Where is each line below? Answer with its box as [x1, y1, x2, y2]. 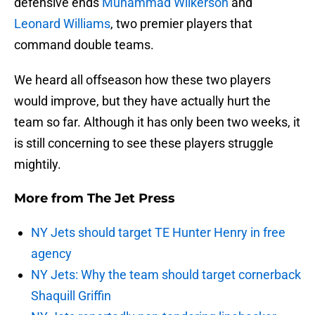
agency [31, 246, 72, 262]
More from [14, 191, 87, 207]
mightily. [14, 157, 61, 172]
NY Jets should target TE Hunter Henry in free [31, 225, 285, 240]
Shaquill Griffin [31, 288, 111, 304]
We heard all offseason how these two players [14, 72, 271, 88]
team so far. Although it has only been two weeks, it [14, 115, 300, 130]
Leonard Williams [14, 16, 110, 32]
